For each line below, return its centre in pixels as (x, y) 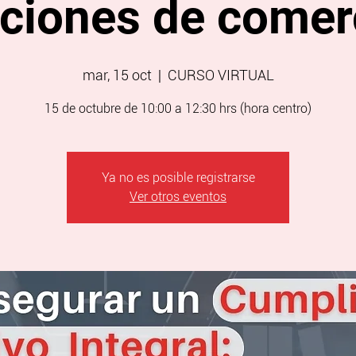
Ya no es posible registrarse (178, 177)
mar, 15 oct (117, 75)
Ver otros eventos (178, 196)
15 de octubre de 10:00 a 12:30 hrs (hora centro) (178, 108)
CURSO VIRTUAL (221, 75)
